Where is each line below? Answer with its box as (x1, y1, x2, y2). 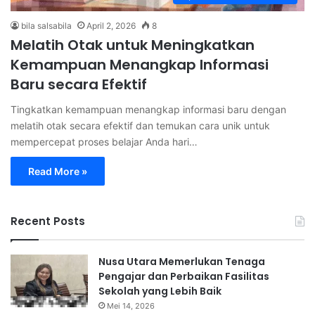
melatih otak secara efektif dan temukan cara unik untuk (11, 119, 270, 131)
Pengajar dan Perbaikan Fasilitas (98, 269, 269, 283)
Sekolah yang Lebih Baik (98, 283, 221, 298)
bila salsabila (21, 20, 72, 31)
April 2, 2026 (86, 20, 136, 31)
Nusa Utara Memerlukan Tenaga (98, 254, 265, 269)
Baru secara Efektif (11, 74, 147, 94)
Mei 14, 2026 (107, 300, 155, 311)
